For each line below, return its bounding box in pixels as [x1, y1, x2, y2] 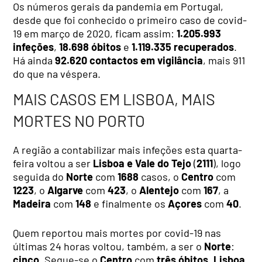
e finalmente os [94, 197, 168, 211]
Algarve [47, 184, 86, 197]
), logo [213, 157, 242, 170]
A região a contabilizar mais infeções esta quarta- [13, 143, 243, 157]
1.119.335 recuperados [132, 40, 235, 53]
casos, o [141, 170, 182, 184]
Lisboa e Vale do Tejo [93, 157, 194, 170]
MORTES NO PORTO [13, 111, 146, 130]
